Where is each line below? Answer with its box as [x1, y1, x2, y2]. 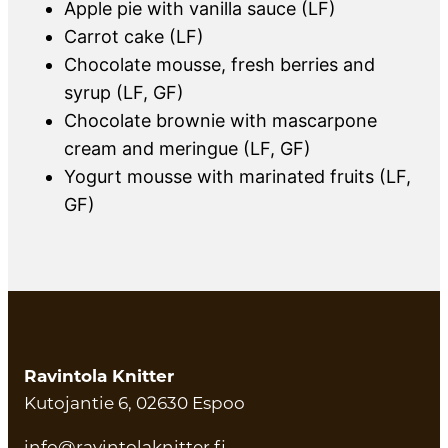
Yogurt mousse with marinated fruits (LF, [64, 165, 411, 187]
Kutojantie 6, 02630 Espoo [24, 391, 245, 414]
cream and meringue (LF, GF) [64, 137, 311, 159]
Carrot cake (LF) [64, 25, 204, 47]
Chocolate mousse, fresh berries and [64, 53, 375, 75]
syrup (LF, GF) [64, 81, 184, 103]
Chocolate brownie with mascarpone [64, 109, 377, 131]
